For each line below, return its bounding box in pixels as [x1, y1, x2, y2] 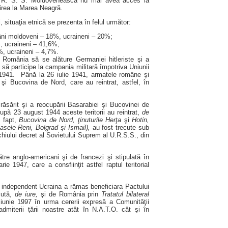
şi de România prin [38, 190, 102, 198]
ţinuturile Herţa [77, 116, 124, 124]
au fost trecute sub [90, 123, 150, 131]
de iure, [15, 190, 38, 198]
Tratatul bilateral [101, 190, 150, 198]
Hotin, [129, 116, 150, 124]
